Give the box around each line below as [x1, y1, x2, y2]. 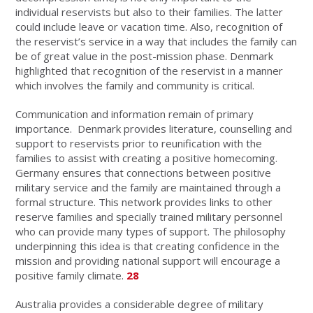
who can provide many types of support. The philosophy [15, 224, 286, 238]
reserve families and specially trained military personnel [15, 209, 283, 224]
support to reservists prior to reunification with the [15, 136, 263, 150]
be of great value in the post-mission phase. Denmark [15, 48, 274, 63]
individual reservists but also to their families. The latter [15, 4, 284, 19]
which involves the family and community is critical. [15, 78, 255, 92]
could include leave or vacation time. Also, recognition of [15, 19, 283, 34]
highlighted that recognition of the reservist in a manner [15, 63, 284, 78]
